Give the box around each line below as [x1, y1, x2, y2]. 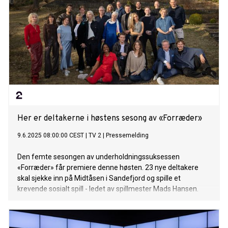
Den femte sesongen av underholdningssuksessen [17, 153, 180, 161]
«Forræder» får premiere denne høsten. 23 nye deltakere [17, 163, 198, 172]
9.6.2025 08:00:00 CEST [17, 132, 84, 139]
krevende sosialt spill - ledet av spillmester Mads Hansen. [17, 185, 198, 193]
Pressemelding [106, 132, 149, 139]
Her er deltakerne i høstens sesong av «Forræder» [17, 113, 202, 124]
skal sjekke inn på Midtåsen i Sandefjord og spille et [17, 174, 181, 183]
